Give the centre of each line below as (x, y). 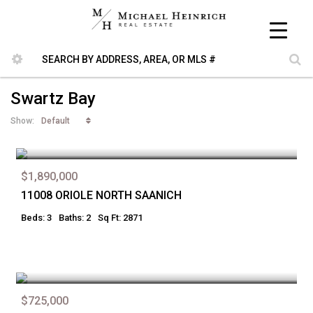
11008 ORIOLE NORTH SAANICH (101, 195)
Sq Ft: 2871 (120, 218)
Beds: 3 (36, 218)
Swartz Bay (53, 99)
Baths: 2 (75, 218)
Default (56, 121)
